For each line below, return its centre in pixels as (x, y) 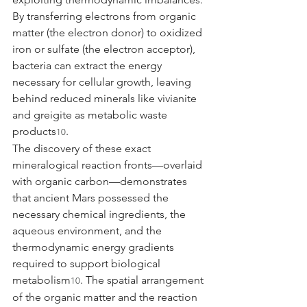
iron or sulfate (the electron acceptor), (105, 49)
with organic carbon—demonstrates (101, 181)
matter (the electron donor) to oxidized (109, 32)
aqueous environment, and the (88, 230)
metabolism (41, 280)
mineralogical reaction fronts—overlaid (109, 164)
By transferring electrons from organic (106, 16)
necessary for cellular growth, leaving (103, 82)
